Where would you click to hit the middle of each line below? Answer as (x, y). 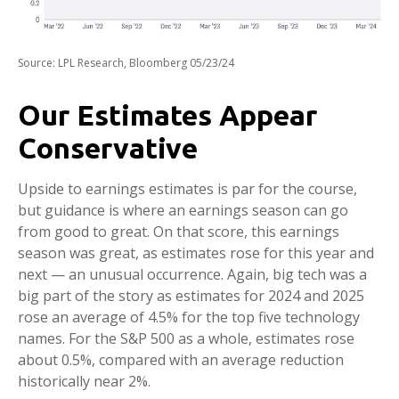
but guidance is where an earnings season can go (183, 210)
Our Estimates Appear (167, 114)
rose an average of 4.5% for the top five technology (189, 317)
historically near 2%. (84, 381)
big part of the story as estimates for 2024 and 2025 (191, 295)
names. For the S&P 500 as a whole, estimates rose (186, 338)
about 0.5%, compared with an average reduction (181, 359)
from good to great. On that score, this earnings (179, 231)
